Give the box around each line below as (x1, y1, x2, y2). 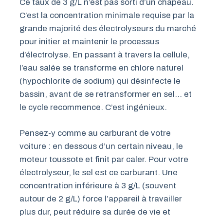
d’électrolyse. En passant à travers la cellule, (19, 50, 190, 60)
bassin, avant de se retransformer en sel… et (19, 90, 192, 99)
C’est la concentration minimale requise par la (19, 11, 194, 20)
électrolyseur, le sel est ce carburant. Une (19, 167, 178, 177)
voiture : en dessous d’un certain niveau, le (19, 141, 183, 151)
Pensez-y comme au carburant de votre (19, 128, 171, 138)
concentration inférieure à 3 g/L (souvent (19, 181, 176, 190)
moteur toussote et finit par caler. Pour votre (19, 154, 188, 164)
